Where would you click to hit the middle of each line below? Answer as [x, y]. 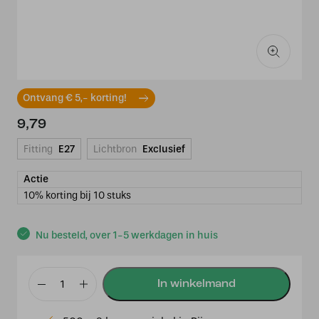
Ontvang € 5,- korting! [75, 98]
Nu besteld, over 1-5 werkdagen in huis [127, 235]
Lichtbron [115, 149]
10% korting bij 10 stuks [77, 195]
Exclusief [164, 149]
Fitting [38, 149]
